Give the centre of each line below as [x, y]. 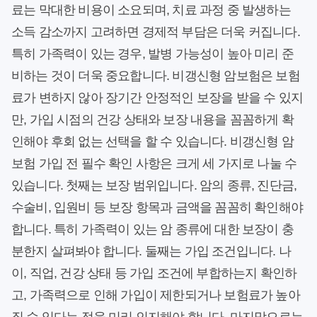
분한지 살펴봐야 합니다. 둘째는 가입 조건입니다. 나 [151, 252]
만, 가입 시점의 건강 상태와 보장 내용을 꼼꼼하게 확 [152, 120]
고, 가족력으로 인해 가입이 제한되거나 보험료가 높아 [156, 295]
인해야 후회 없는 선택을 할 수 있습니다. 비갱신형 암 [152, 142]
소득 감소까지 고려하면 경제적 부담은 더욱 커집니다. [156, 32]
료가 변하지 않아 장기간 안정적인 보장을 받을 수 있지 [157, 98]
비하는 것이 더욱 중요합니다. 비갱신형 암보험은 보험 [156, 76]
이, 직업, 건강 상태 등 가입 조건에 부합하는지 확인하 [154, 273]
